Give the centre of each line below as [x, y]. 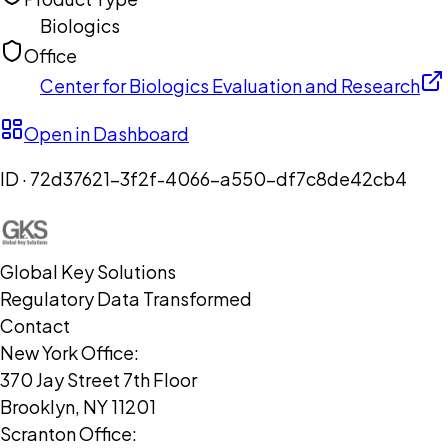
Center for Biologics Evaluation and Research [230, 86]
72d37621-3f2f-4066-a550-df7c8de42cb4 [218, 179]
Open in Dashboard [106, 134]
